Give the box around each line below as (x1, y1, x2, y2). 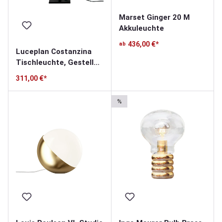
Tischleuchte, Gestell (16, 57, 94, 67)
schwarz (16, 68, 46, 78)
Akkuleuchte (118, 23, 164, 33)
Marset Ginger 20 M (118, 12, 190, 22)
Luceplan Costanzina (16, 47, 92, 56)
